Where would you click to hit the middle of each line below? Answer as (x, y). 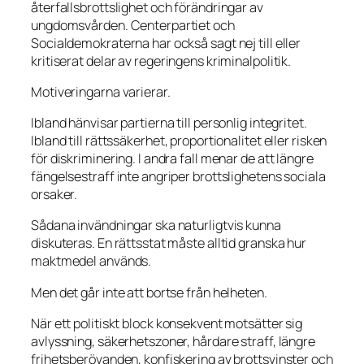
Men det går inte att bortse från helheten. (149, 292)
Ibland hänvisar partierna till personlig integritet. (169, 123)
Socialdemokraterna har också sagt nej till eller (166, 43)
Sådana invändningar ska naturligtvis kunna (156, 225)
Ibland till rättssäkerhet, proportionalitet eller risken (179, 141)
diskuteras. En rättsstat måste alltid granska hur (169, 243)
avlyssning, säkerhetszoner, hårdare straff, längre (173, 341)
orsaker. (54, 194)
